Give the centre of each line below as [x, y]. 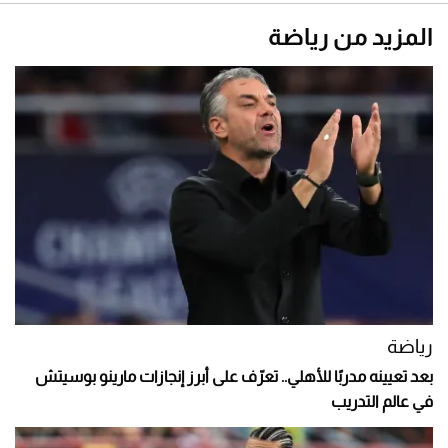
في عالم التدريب [382, 402]
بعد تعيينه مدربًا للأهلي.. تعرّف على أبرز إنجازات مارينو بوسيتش [234, 377]
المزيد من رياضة [350, 36]
